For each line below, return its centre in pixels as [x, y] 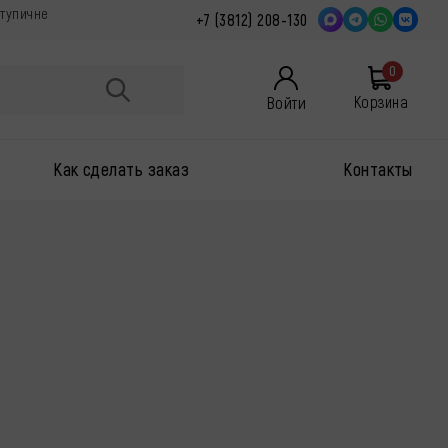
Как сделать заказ [121, 169]
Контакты [378, 169]
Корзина [380, 101]
